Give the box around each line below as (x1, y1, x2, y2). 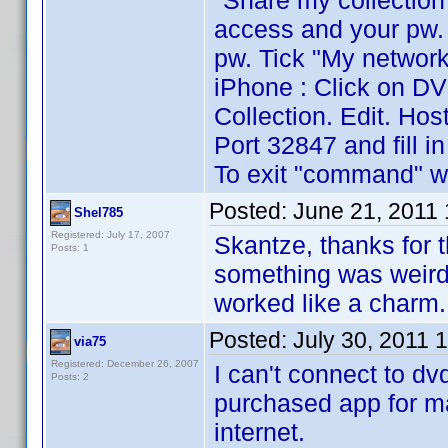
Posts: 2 (51, 371, 89, 382)
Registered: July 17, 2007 (51, 229, 170, 240)
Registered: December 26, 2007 (51, 358, 199, 369)
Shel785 (74, 205, 123, 220)
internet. (214, 418, 305, 446)
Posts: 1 (51, 242, 89, 253)
